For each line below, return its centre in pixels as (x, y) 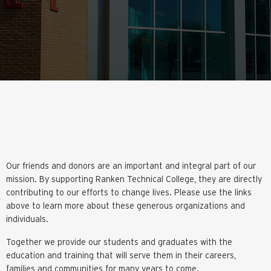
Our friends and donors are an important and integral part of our (131, 165)
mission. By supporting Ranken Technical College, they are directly (134, 179)
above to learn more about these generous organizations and (126, 205)
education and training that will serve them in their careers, (121, 255)
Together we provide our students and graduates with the (119, 242)
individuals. (27, 219)
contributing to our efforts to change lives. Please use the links (129, 192)
